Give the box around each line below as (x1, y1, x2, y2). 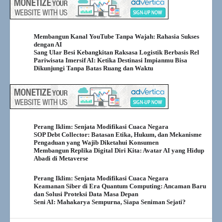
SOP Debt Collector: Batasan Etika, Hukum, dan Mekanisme (34, 131, 202, 139)
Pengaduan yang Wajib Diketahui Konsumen (34, 139, 159, 147)
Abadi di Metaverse (34, 155, 88, 163)
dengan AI (34, 41, 62, 49)
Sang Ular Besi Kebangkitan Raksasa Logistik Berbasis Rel (34, 49, 199, 56)
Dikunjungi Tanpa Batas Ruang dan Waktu (34, 64, 153, 72)
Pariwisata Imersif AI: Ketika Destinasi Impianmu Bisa (34, 56, 187, 64)
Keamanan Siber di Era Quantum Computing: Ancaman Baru (34, 182, 206, 190)
